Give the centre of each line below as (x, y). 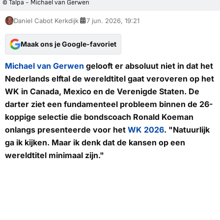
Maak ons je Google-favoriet (69, 44)
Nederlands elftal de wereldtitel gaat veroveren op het (110, 78)
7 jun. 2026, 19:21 (113, 20)
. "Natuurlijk (187, 129)
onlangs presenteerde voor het (66, 129)
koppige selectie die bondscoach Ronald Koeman (99, 117)
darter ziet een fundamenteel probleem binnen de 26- (109, 104)
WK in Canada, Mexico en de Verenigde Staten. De (102, 91)
